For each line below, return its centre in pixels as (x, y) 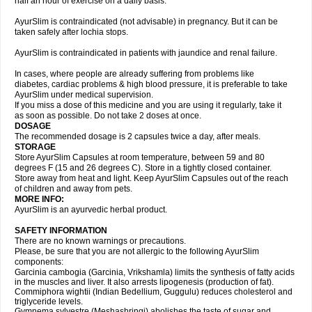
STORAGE (36, 147)
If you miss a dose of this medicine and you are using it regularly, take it (148, 105)
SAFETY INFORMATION (61, 231)
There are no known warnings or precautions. (100, 241)
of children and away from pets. (73, 189)
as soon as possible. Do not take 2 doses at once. (108, 116)
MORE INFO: (39, 199)
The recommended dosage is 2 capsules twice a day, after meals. (138, 136)
